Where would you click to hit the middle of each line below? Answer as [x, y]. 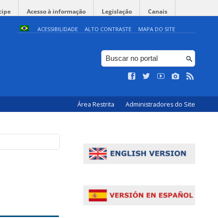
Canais [158, 11]
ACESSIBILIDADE [57, 29]
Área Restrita [97, 104]
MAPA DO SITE [156, 29]
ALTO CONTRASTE [108, 29]
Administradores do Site [160, 104]
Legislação [117, 11]
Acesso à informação [56, 11]
